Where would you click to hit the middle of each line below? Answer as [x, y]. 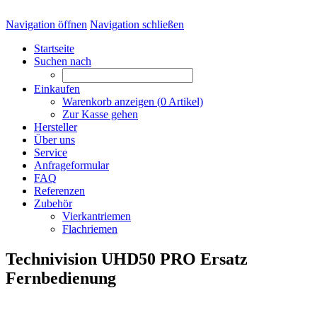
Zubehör [53, 203]
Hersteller [56, 127]
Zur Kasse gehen [100, 114]
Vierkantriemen [97, 216]
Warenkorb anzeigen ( [111, 102]
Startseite [54, 48]
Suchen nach [63, 61]
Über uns [54, 140]
